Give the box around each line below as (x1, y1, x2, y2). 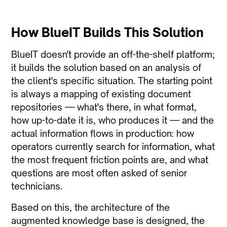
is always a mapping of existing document (11, 88, 192, 100)
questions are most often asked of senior (11, 167, 187, 179)
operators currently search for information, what (11, 141, 215, 153)
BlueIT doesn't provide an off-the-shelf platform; (11, 49, 215, 60)
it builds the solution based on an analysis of (11, 62, 202, 73)
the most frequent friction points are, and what (11, 154, 209, 166)
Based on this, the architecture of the (11, 202, 170, 213)
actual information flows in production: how (11, 128, 195, 139)
